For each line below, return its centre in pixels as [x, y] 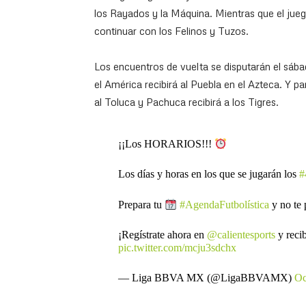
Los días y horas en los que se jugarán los [208, 174]
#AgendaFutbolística [225, 205]
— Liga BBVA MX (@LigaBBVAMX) [206, 277]
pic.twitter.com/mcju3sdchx [177, 247]
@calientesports [241, 235]
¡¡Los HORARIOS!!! [166, 144]
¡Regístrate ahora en [162, 235]
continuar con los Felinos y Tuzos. [171, 31]
